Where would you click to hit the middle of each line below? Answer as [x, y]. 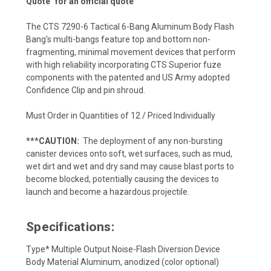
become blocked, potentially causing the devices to [122, 179]
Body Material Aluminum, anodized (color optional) [122, 262]
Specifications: [70, 227]
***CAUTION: [54, 141]
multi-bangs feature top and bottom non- [132, 39]
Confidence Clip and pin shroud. [86, 90]
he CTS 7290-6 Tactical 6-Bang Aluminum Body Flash [133, 26]
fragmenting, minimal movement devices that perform [131, 52]
